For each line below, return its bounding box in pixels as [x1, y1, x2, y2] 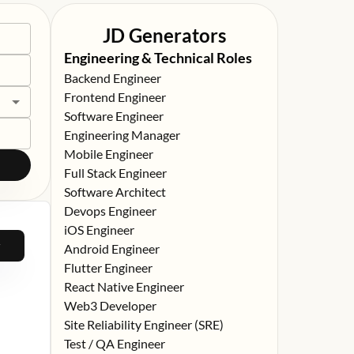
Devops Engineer [64, 203, 156, 218]
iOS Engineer [64, 222, 134, 237]
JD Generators [103, 24, 226, 47]
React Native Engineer [64, 279, 184, 294]
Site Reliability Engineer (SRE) [64, 317, 224, 332]
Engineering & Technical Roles [64, 49, 252, 66]
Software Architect [64, 184, 166, 199]
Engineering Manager [64, 127, 180, 142]
